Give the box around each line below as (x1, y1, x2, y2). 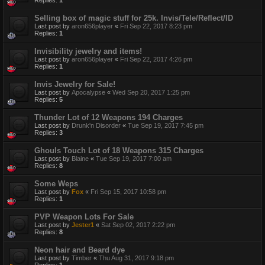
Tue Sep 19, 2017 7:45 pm (128, 122, 203, 130)
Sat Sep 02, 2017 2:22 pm (101, 221, 175, 229)
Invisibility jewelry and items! (34, 47, 142, 56)
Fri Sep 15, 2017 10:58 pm (91, 188, 166, 196)
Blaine (72, 155, 89, 163)
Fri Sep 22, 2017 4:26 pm (120, 56, 192, 63)
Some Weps (34, 179, 78, 189)
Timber (72, 254, 92, 262)
